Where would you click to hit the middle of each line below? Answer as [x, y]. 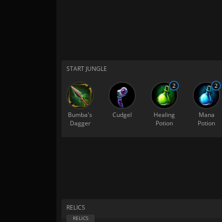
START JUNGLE [87, 69]
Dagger [80, 123]
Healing [164, 115]
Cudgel [122, 115]
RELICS [76, 207]
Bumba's [80, 115]
